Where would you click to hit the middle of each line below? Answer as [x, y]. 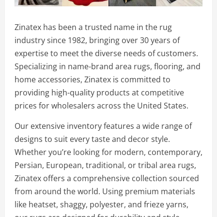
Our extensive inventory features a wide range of [103, 126]
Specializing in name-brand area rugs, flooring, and [108, 66]
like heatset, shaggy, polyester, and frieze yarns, [101, 204]
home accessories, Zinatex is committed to [93, 79]
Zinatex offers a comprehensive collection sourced [107, 178]
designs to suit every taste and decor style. [92, 139]
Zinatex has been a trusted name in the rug [93, 27]
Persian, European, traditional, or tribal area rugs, [105, 165]
